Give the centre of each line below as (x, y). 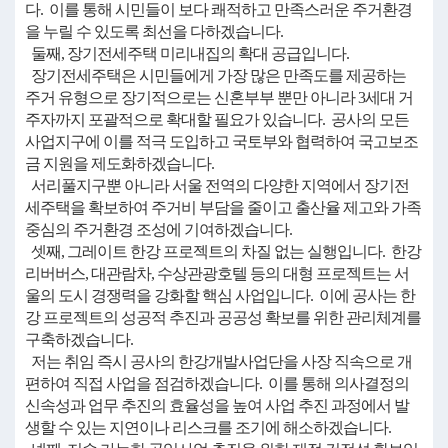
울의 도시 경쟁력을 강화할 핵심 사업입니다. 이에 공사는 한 (220, 295)
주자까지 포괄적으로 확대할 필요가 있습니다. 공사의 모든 (217, 119)
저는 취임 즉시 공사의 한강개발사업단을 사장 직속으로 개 (218, 361)
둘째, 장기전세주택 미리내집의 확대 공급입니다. (187, 53)
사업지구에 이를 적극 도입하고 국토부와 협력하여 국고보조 (221, 141)
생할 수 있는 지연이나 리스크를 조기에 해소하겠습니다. (208, 427)
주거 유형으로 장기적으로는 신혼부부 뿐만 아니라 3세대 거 (219, 97)
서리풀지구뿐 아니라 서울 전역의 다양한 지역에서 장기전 (217, 185)
